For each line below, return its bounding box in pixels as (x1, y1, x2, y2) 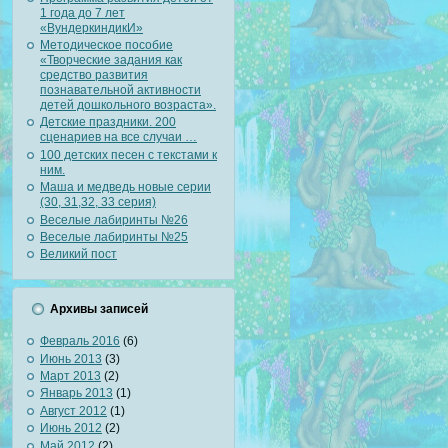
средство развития (40, 68, 148, 83)
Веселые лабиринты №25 (40, 230, 188, 245)
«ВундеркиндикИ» (40, 20, 143, 35)
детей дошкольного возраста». (40, 98, 216, 113)
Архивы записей (50, 301, 148, 316)
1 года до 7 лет (40, 5, 125, 20)
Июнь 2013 (40, 351, 102, 366)
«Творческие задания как (40, 53, 182, 68)
